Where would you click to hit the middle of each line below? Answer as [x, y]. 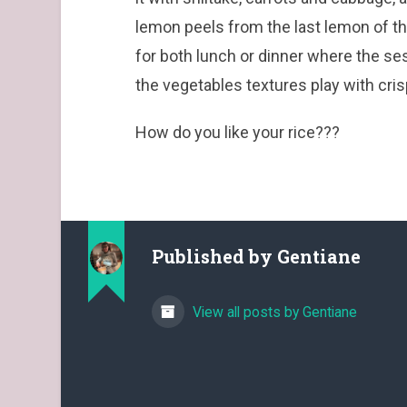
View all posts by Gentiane [273, 313]
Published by [215, 257]
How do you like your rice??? [237, 132]
